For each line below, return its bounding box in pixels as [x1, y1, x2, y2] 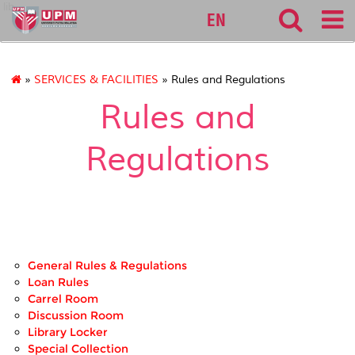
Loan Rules [28, 275, 89, 290]
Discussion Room [28, 308, 124, 323]
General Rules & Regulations [28, 258, 187, 273]
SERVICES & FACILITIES [34, 73, 158, 87]
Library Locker [28, 325, 108, 340]
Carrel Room [28, 292, 98, 307]
